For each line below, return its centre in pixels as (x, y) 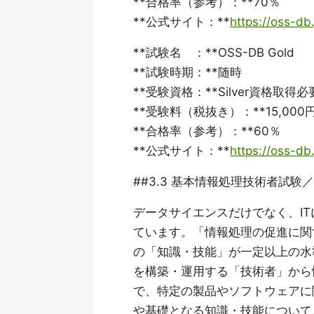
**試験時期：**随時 (187, 73)
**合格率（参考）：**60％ (207, 131)
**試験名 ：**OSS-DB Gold (214, 53)
